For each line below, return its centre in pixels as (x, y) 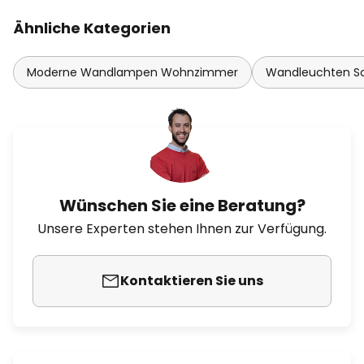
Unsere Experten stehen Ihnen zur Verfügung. (182, 229)
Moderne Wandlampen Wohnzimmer (132, 72)
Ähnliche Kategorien (92, 28)
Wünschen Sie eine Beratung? (182, 206)
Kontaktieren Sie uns (192, 281)
